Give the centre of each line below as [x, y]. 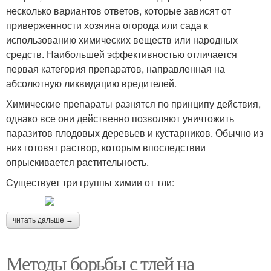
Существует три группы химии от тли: [90, 182]
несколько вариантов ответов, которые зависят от [119, 11]
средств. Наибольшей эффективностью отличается [122, 54]
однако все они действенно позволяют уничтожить [120, 118]
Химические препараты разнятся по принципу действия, [133, 104]
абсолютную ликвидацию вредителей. [91, 83]
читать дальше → [43, 220]
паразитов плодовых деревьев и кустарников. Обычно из [135, 133]
